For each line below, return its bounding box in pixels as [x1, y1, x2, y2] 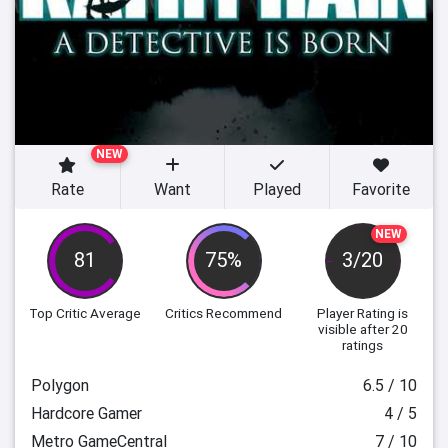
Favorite [352, 179, 411, 199]
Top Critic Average [29, 304, 142, 322]
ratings [342, 336, 384, 354]
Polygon [31, 375, 89, 395]
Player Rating [317, 304, 396, 322]
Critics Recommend [165, 304, 283, 322]
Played [252, 179, 301, 199]
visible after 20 [317, 320, 408, 338]
